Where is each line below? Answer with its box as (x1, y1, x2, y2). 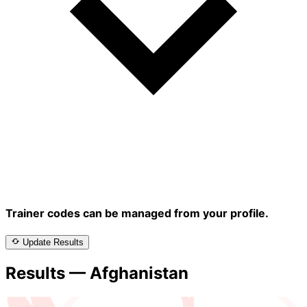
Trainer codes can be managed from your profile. (5, 206, 269, 221)
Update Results (23, 237, 84, 248)
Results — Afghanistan (5, 263, 188, 284)
